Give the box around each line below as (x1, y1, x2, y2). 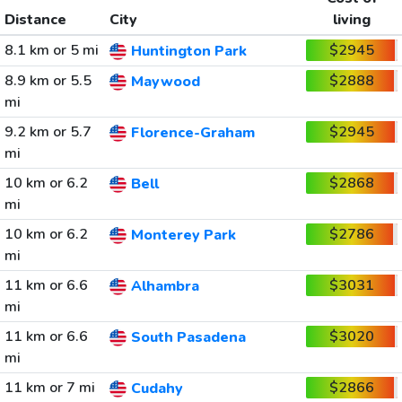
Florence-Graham (130, 123, 255, 144)
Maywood (130, 72, 200, 92)
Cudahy (130, 379, 183, 399)
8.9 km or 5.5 (4, 71, 92, 91)
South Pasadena (130, 328, 246, 348)
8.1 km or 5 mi (4, 40, 99, 60)
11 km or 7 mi (4, 378, 95, 398)
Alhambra (130, 276, 199, 297)
